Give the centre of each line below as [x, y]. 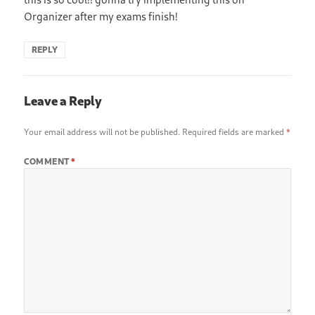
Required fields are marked [234, 131]
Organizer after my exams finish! [101, 16]
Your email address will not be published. [102, 131]
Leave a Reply [63, 100]
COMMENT [48, 161]
